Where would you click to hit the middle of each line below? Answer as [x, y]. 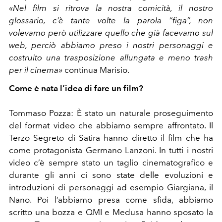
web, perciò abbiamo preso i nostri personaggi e [111, 45]
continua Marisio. [96, 70]
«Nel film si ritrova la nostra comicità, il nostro [111, 8]
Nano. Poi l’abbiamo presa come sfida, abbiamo [111, 199]
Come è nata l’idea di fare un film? [76, 88]
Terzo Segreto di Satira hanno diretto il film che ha [111, 138]
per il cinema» [36, 70]
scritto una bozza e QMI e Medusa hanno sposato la [111, 212]
